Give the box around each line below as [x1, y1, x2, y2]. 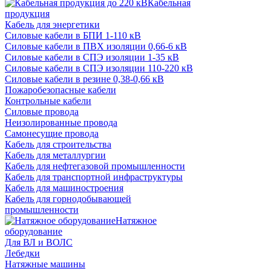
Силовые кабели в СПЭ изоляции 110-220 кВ [5, 63, 193, 74]
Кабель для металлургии [5, 150, 106, 161]
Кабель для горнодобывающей [5, 194, 131, 204]
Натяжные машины [5, 259, 85, 270]
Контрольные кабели [5, 96, 91, 106]
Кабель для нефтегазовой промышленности [5, 161, 185, 172]
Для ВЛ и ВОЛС [5, 237, 73, 248]
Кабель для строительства [5, 139, 111, 150]
